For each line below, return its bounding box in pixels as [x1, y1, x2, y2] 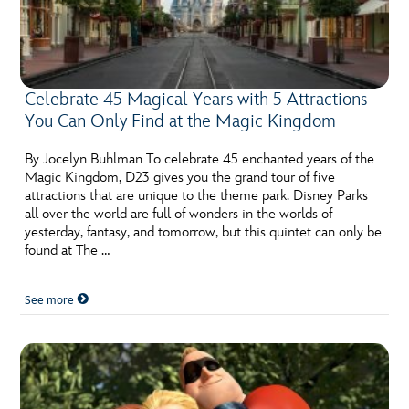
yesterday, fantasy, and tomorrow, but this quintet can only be [25, 223, 383, 241]
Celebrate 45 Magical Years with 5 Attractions [25, 88, 368, 110]
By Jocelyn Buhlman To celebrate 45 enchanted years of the [25, 150, 375, 168]
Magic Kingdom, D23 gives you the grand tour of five [25, 168, 336, 186]
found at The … [25, 241, 110, 259]
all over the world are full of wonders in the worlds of [25, 204, 333, 223]
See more [25, 292, 78, 308]
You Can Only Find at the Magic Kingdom [25, 110, 337, 132]
